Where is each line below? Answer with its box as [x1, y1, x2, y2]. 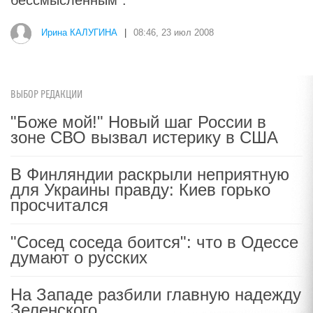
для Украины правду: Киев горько [10, 180, 270, 199]
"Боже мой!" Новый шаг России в [10, 112, 266, 131]
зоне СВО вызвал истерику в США [10, 128, 278, 147]
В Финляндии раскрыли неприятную [10, 165, 289, 184]
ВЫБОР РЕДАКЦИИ [10, 89, 82, 101]
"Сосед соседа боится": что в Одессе [10, 233, 298, 252]
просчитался [10, 196, 108, 214]
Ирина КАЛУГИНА [41, 27, 117, 38]
